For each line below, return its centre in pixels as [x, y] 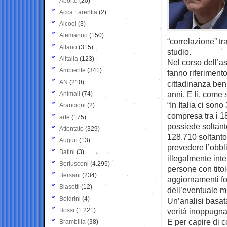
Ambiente [72, 70]
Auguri [68, 140]
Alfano [68, 47]
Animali [70, 93]
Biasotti [69, 187]
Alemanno [73, 35]
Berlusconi [74, 163]
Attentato [71, 128]
